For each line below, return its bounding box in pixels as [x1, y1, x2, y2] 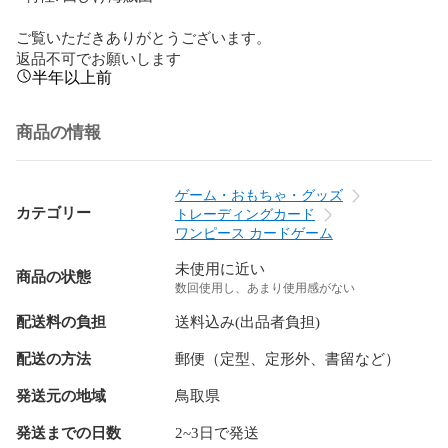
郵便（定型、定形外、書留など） [174, 350, 400, 367]
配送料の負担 [16, 313, 106, 330]
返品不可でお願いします [16, 46, 181, 68]
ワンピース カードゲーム [174, 225, 333, 241]
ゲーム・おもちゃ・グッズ [174, 187, 343, 203]
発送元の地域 [16, 387, 106, 404]
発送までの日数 [16, 424, 121, 441]
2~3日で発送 [174, 424, 259, 441]
